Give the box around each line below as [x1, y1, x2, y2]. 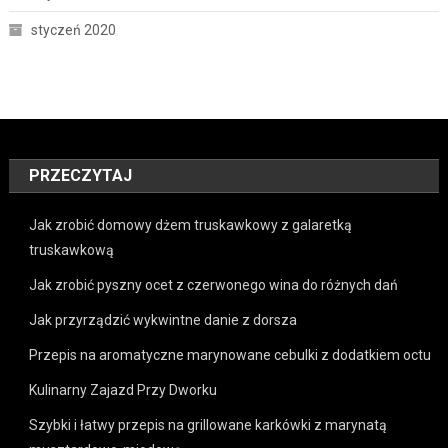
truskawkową [29, 241, 115, 258]
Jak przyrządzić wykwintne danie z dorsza [29, 311, 298, 328]
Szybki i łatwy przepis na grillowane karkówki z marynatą [29, 416, 388, 433]
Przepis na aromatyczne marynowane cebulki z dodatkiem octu [29, 346, 432, 363]
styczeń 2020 [30, 21, 116, 38]
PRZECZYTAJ [29, 165, 133, 185]
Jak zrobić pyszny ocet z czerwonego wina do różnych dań [29, 276, 399, 293]
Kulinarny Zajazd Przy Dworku [29, 381, 218, 398]
